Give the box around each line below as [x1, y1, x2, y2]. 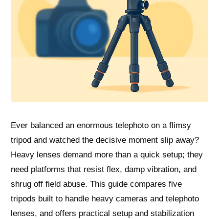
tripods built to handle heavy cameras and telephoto [11, 194, 199, 204]
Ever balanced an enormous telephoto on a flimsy [11, 121, 192, 131]
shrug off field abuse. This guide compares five [11, 179, 182, 189]
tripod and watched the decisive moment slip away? [11, 135, 199, 145]
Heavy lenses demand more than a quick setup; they [11, 150, 203, 160]
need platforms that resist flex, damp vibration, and [11, 165, 197, 175]
